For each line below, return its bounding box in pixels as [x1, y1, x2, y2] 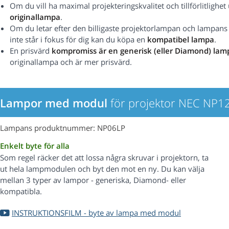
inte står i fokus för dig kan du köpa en [10, 34, 147, 45]
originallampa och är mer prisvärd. [10, 57, 132, 67]
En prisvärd [10, 45, 50, 56]
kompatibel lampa [147, 34, 214, 45]
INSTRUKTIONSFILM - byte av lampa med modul [12, 208, 181, 218]
